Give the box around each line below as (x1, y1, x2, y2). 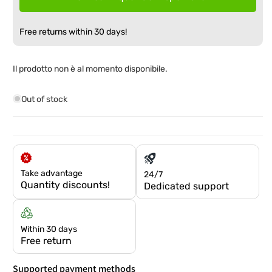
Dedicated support (144, 180, 229, 192)
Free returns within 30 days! (19, 26, 127, 37)
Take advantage (21, 168, 83, 178)
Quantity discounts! (21, 178, 110, 191)
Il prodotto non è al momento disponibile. (13, 63, 168, 74)
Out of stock (21, 93, 67, 104)
